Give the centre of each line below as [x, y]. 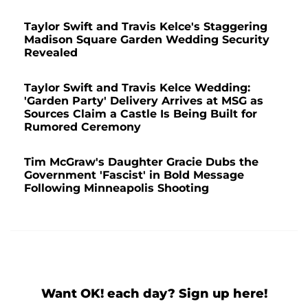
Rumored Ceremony [82, 126]
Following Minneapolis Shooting [117, 188]
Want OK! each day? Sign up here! [154, 293]
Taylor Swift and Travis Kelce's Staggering [146, 26]
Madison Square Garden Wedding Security [147, 39]
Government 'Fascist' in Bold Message [134, 175]
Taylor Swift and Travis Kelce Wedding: [137, 87]
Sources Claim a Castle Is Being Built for [141, 113]
